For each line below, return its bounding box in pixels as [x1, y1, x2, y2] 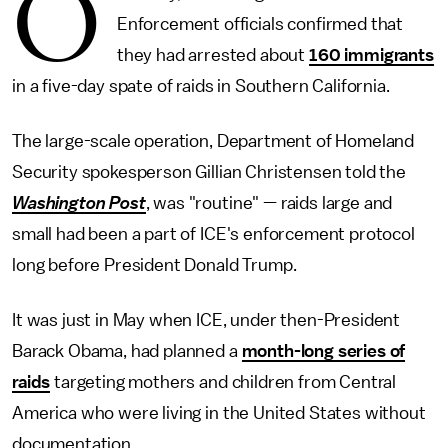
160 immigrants [309, 46, 434, 64]
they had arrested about [116, 46, 310, 64]
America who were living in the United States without [12, 404, 426, 422]
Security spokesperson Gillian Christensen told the [12, 163, 406, 181]
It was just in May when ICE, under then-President [12, 311, 401, 329]
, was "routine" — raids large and [145, 194, 393, 212]
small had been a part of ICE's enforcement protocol [12, 225, 415, 243]
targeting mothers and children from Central [50, 373, 397, 391]
